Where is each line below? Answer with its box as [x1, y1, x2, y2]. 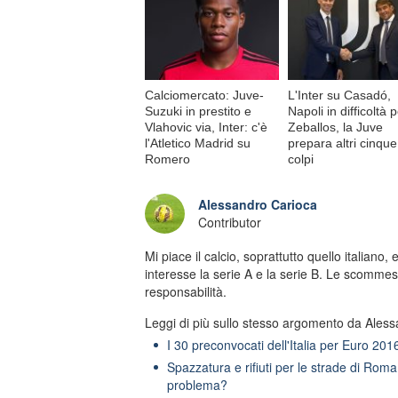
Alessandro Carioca [197, 195, 317, 214]
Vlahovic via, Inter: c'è [144, 119, 267, 134]
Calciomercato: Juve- [144, 87, 264, 102]
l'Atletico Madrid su [144, 135, 251, 150]
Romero [144, 151, 190, 166]
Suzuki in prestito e [144, 103, 251, 118]
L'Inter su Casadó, [287, 87, 391, 102]
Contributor [197, 213, 261, 232]
